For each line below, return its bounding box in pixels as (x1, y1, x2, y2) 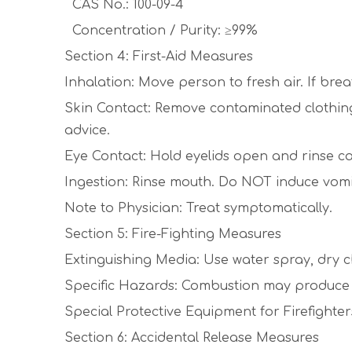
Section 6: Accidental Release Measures (64, 331, 319, 345)
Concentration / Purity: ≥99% (64, 24, 258, 38)
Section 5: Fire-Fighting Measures (64, 227, 281, 241)
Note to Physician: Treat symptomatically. (64, 201, 332, 215)
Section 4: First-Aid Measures (64, 49, 253, 64)
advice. (64, 123, 110, 137)
